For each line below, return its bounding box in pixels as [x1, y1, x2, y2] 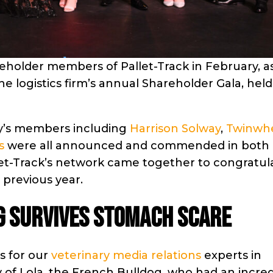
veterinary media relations [51, 248, 201, 262]
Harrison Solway [130, 121, 221, 135]
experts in [201, 248, 261, 262]
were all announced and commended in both [4, 138, 269, 152]
